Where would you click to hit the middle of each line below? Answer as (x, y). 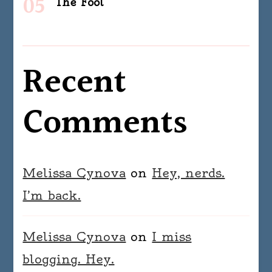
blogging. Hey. (69, 259)
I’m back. (52, 195)
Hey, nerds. (189, 172)
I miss (172, 236)
